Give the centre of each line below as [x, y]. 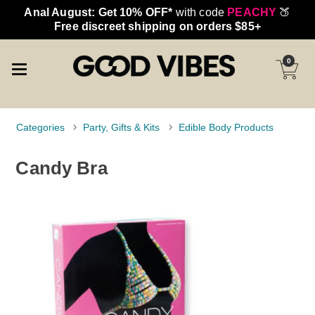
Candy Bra [62, 168]
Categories [41, 128]
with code [200, 12]
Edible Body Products [226, 128]
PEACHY [252, 12]
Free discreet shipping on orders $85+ [157, 26]
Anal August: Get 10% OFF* [98, 12]
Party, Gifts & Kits [122, 128]
